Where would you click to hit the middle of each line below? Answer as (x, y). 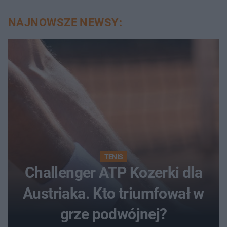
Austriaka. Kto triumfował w (113, 193)
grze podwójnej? (113, 214)
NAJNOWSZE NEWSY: (65, 22)
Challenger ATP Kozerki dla (113, 172)
